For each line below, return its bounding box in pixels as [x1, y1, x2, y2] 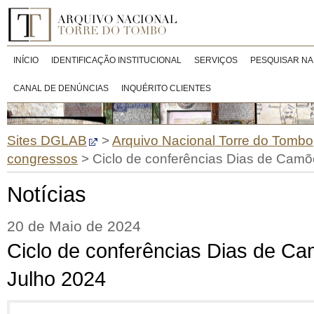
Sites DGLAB [7, 133, 87, 148]
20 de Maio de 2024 [7, 218, 141, 235]
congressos [7, 151, 78, 166]
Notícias [7, 182, 86, 207]
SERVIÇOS [194, 55, 238, 65]
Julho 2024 [7, 268, 106, 290]
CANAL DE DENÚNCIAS [13, 83, 109, 93]
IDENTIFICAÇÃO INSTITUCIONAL [51, 55, 182, 65]
